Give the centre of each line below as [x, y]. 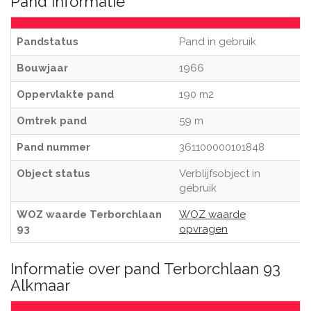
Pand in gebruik [218, 42]
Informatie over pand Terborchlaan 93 [145, 269]
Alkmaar [40, 285]
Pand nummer [53, 147]
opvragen [203, 229]
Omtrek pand [52, 121]
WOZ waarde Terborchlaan [89, 215]
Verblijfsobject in [220, 174]
